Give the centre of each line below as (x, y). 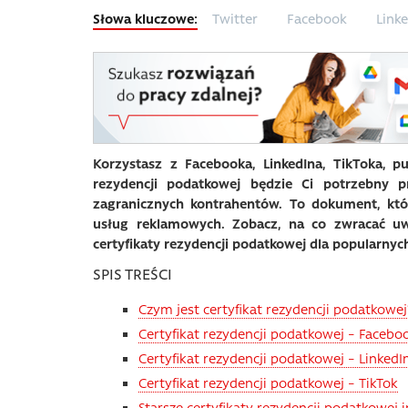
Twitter (235, 18)
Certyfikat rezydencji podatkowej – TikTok (268, 383)
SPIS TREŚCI (133, 274)
